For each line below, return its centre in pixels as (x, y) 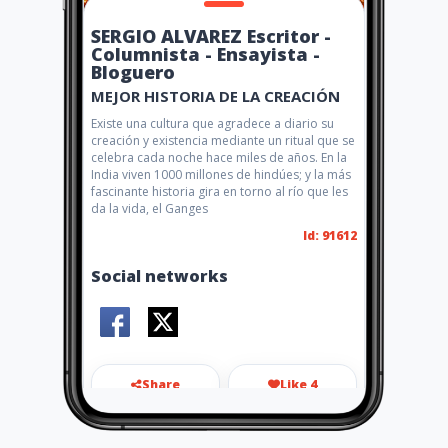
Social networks (159, 276)
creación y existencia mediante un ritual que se (223, 140)
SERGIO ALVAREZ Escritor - (211, 36)
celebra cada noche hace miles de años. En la (219, 157)
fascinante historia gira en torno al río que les (219, 191)
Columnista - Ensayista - (205, 54)
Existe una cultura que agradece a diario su (212, 123)
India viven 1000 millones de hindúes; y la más (221, 174)
